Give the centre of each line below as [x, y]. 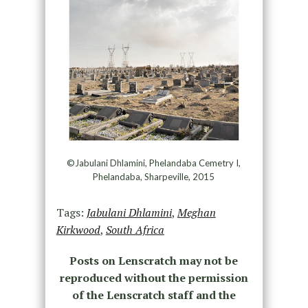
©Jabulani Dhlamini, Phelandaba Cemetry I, [154, 163]
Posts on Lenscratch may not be [154, 260]
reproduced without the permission [154, 277]
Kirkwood [78, 229]
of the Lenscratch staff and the [154, 295]
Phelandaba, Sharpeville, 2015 [154, 176]
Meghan [196, 212]
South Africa [135, 229]
